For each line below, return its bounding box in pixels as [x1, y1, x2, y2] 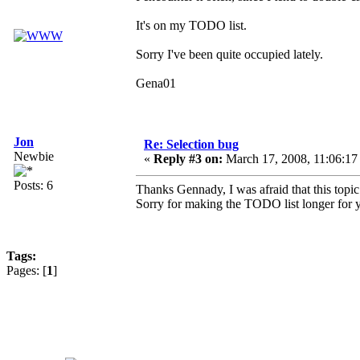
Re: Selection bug [144, 137, 239, 152]
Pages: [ [6, 264, 47, 278]
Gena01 [136, 76, 176, 91]
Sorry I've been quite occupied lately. [136, 47, 323, 62]
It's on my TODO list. [136, 18, 247, 33]
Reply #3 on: [153, 152, 223, 166]
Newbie [14, 149, 54, 164]
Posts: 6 [14, 178, 53, 193]
